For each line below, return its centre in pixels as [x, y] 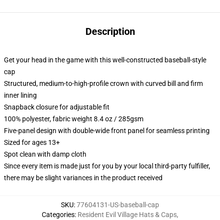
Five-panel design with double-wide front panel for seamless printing [107, 131]
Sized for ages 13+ [32, 142]
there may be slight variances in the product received [83, 178]
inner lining [20, 95]
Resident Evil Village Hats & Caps [127, 215]
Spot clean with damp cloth [45, 154]
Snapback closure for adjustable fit [57, 107]
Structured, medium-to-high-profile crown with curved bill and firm [103, 83]
